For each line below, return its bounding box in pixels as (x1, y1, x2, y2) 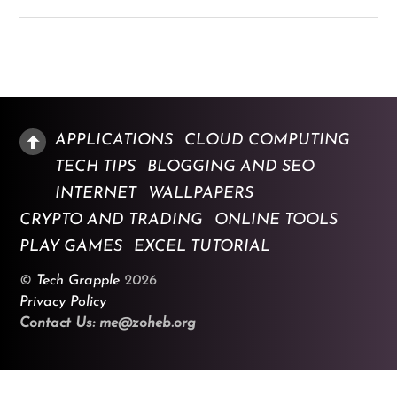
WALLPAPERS (148, 184, 254, 202)
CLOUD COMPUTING (184, 131, 351, 149)
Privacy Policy (19, 294, 107, 309)
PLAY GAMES (19, 237, 123, 255)
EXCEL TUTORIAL (134, 237, 271, 255)
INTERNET (55, 184, 137, 202)
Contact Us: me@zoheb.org (19, 315, 197, 331)
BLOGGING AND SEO (147, 158, 315, 175)
